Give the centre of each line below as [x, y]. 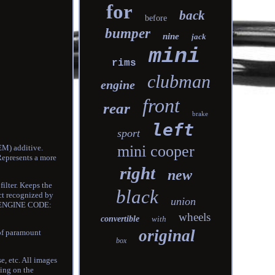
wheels [195, 217]
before [156, 18]
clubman [179, 81]
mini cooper [156, 151]
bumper [128, 33]
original [167, 236]
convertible [120, 219]
